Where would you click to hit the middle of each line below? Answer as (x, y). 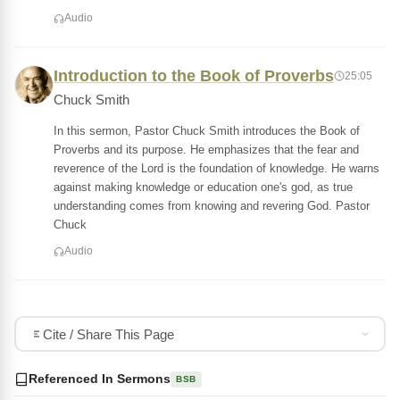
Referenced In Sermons (100, 379)
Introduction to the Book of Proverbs (194, 76)
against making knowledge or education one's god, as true (203, 187)
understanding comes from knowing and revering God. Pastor (212, 206)
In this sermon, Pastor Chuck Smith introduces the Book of (207, 131)
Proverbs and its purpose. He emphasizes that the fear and (206, 150)
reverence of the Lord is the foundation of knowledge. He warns (217, 168)
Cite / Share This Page (108, 334)
